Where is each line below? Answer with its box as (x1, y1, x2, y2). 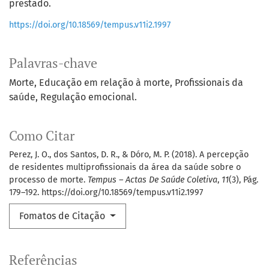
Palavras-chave (9, 55, 97, 72)
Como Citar (9, 127, 74, 145)
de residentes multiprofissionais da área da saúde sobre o (9, 162, 241, 173)
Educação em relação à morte (39, 77, 170, 89)
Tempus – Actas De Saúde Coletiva (88, 175, 217, 186)
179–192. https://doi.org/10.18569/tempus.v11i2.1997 (9, 187, 203, 198)
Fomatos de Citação (19, 210, 107, 222)
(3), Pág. (229, 175, 258, 186)
